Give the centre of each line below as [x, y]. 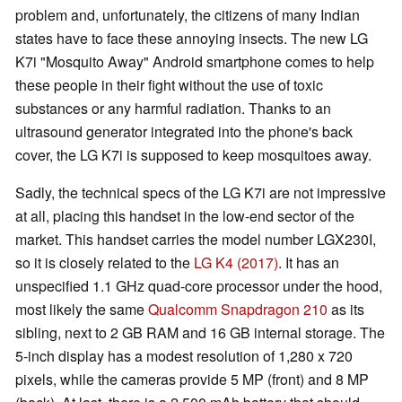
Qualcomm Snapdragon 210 [238, 310]
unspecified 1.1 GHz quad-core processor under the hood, [199, 286]
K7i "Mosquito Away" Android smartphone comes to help [195, 62]
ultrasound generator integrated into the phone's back [184, 132]
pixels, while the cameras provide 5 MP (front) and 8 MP [192, 380]
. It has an [309, 263]
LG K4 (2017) [236, 263]
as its [346, 310]
